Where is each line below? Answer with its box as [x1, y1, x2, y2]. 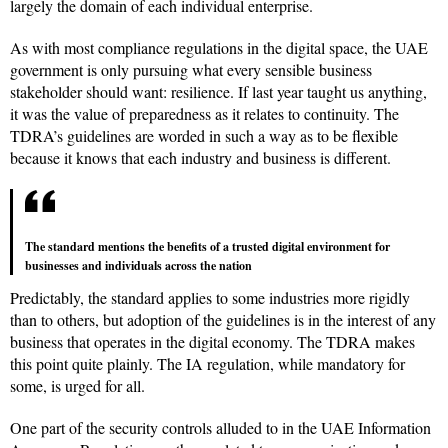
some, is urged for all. [10, 375, 145, 397]
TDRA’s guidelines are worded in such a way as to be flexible [10, 125, 398, 147]
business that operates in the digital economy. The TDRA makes [10, 331, 415, 353]
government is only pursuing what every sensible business [10, 59, 372, 81]
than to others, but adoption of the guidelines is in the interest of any [10, 309, 436, 331]
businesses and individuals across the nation [25, 257, 252, 275]
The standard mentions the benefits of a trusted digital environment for [25, 238, 390, 256]
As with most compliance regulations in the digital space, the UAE [10, 37, 428, 59]
